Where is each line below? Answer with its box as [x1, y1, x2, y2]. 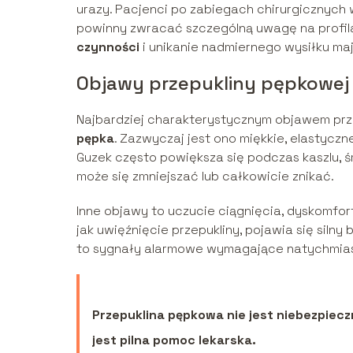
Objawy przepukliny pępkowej [76, 70, 349, 95]
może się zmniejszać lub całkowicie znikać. [76, 167, 334, 184]
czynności [76, 38, 139, 55]
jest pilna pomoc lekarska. [92, 331, 256, 348]
